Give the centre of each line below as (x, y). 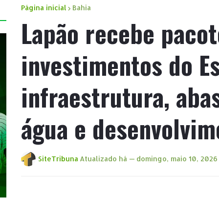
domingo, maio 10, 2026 (177, 159)
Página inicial (44, 8)
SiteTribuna (58, 159)
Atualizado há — (107, 159)
